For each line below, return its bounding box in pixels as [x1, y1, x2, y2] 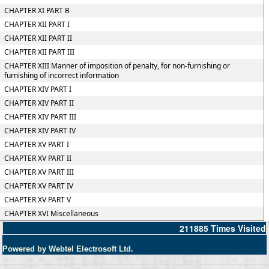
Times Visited [211, 222, 266, 234]
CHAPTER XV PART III [4, 167, 74, 177]
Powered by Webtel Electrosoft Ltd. [2, 244, 133, 253]
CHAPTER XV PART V [4, 195, 71, 205]
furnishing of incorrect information [4, 70, 119, 80]
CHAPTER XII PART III [4, 47, 74, 57]
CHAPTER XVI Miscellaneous [4, 208, 98, 219]
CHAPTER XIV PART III [4, 112, 76, 122]
